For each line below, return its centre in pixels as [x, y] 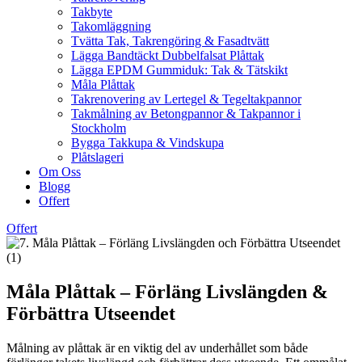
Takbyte [92, 12]
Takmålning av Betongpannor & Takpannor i [186, 114]
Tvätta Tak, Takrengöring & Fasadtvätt [170, 41]
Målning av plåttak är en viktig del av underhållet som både [157, 347]
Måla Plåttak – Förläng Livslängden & [167, 291]
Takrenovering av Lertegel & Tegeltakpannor [186, 99]
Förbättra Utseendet [91, 313]
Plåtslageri [97, 157]
